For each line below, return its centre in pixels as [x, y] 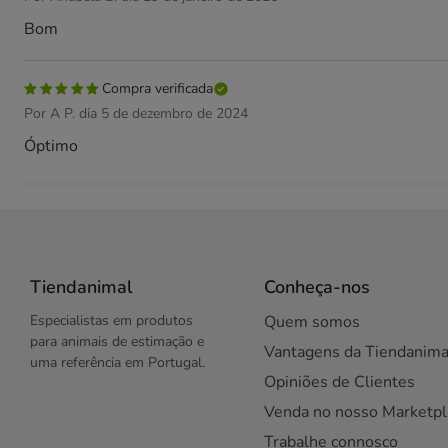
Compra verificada [158, 88]
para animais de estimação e [117, 341]
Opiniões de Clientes [339, 382]
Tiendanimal [81, 287]
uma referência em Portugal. [117, 362]
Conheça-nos [317, 287]
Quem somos [312, 322]
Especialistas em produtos [111, 320]
